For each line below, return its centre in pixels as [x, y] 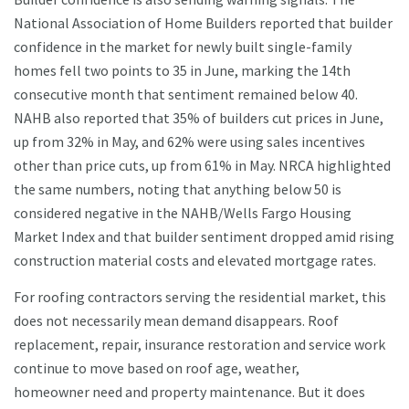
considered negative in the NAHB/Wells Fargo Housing [183, 213]
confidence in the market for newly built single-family [183, 47]
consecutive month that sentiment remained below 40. [186, 94]
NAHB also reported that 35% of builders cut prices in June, [199, 118]
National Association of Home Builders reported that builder [203, 23]
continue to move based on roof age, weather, [157, 368]
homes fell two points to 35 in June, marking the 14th [182, 71]
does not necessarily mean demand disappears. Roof [176, 321]
